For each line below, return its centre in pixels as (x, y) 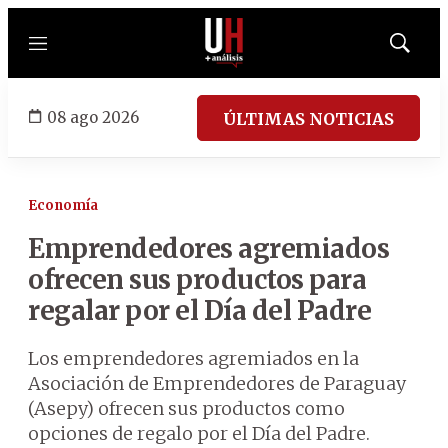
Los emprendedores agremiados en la (193, 358)
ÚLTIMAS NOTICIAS (308, 118)
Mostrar (420, 49)
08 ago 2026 (93, 117)
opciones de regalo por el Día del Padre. (199, 433)
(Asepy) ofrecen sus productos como (186, 408)
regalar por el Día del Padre (199, 310)
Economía (63, 205)
